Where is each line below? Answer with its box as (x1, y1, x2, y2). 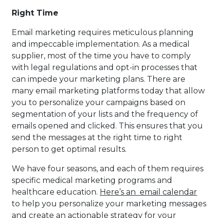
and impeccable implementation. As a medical (12, 39, 190, 49)
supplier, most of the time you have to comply (12, 51, 191, 61)
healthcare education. (12, 187, 100, 197)
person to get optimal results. (12, 145, 127, 154)
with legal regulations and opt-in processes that (12, 63, 198, 73)
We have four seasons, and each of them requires (12, 164, 203, 174)
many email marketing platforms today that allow (12, 86, 205, 96)
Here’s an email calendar (100, 187, 197, 197)
